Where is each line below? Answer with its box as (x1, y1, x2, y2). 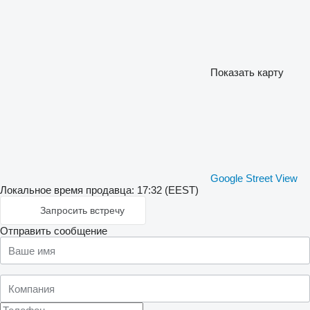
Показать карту (210, 66, 284, 78)
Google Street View (210, 172, 298, 184)
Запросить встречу (40, 205, 125, 216)
